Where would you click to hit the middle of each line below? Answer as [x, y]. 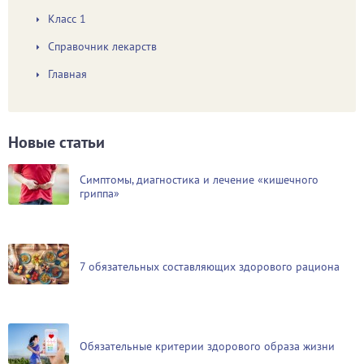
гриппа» [100, 193]
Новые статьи [56, 142]
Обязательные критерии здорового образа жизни [207, 346]
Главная [67, 74]
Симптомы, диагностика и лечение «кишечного [199, 180]
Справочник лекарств [102, 46]
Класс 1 [67, 19]
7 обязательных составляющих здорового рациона [210, 266]
